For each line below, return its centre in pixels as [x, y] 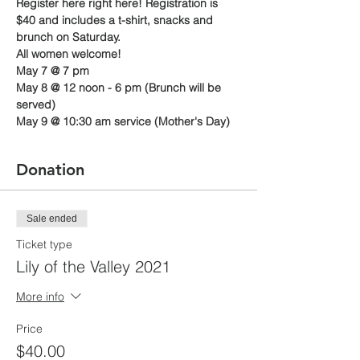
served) [36, 104]
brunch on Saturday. [68, 37]
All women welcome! [69, 53]
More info [40, 297]
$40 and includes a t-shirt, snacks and [116, 20]
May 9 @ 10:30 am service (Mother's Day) [123, 121]
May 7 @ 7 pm [53, 70]
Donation [50, 169]
